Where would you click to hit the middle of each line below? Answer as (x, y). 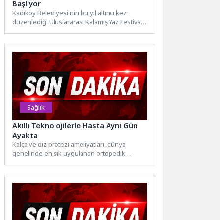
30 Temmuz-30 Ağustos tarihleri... (62, 31)
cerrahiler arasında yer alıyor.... (57, 162)
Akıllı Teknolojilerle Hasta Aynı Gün (75, 125)
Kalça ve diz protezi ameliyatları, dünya (69, 144)
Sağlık (36, 107)
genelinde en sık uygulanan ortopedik (69, 153)
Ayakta (25, 135)
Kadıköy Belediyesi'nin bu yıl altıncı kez (70, 13)
